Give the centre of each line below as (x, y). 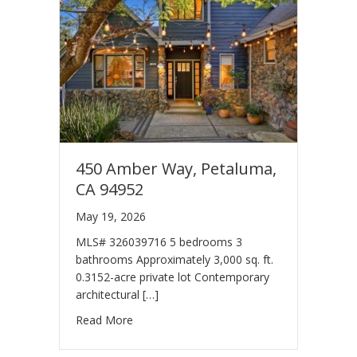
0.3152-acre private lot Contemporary (173, 277)
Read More (104, 320)
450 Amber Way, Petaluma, (176, 169)
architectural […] (117, 295)
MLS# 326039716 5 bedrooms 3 (159, 242)
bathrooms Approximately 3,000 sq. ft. (175, 260)
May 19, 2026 (111, 217)
